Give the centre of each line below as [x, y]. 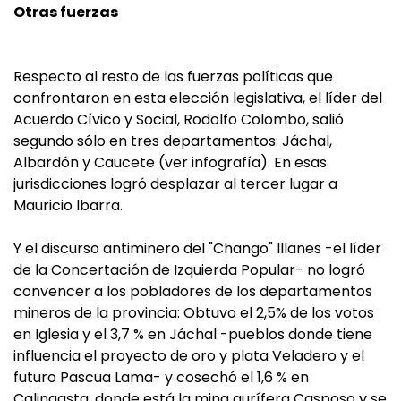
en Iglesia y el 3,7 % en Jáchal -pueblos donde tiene [193, 334]
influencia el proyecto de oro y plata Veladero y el [189, 356]
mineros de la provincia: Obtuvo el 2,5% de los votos [194, 313]
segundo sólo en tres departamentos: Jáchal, [173, 141]
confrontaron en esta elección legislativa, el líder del [198, 98]
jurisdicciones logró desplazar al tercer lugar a [175, 184]
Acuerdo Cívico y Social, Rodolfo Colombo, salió [179, 119]
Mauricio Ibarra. [68, 205]
